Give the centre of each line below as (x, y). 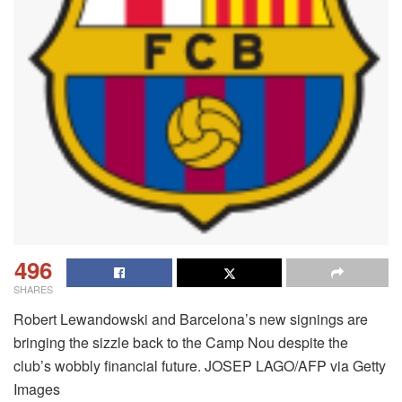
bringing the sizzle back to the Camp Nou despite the (181, 342)
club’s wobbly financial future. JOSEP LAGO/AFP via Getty (200, 365)
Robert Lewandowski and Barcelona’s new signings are (191, 319)
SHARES (33, 288)
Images (37, 389)
